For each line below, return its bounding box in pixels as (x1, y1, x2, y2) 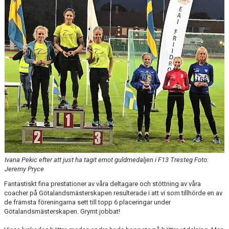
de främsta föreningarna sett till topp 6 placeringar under (4, 198, 171, 206)
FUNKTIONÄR (6, 6, 46, 13)
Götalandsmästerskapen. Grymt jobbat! (4, 207, 120, 215)
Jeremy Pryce (5, 165, 44, 173)
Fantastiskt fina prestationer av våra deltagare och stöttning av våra (4, 179, 201, 188)
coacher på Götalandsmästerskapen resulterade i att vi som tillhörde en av (4, 189, 222, 197)
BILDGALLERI (6, 29, 45, 36)
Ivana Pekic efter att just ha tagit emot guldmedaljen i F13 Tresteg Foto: (5, 155, 209, 164)
